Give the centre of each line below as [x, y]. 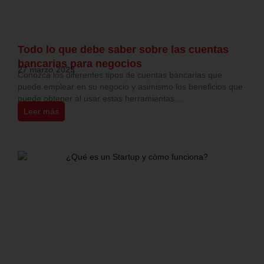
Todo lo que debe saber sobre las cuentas [123, 50]
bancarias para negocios [81, 64]
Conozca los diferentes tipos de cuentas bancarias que [120, 75]
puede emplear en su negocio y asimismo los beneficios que [130, 87]
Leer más [41, 112]
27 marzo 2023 [46, 70]
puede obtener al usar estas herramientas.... [101, 99]
